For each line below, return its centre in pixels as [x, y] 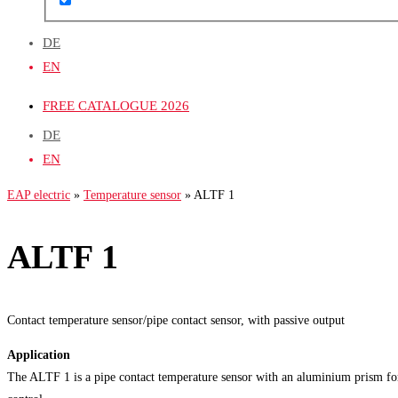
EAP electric [39, 195]
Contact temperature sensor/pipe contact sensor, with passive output [176, 320]
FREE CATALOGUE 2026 [116, 106]
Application [39, 354]
